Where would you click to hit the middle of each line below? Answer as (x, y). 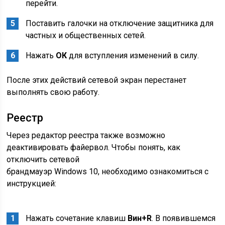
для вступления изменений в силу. (133, 55)
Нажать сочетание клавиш (77, 218)
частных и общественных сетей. (86, 35)
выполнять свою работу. (53, 92)
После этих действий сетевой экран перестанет (97, 80)
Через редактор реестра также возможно (86, 135)
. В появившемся (184, 218)
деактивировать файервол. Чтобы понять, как (94, 147)
